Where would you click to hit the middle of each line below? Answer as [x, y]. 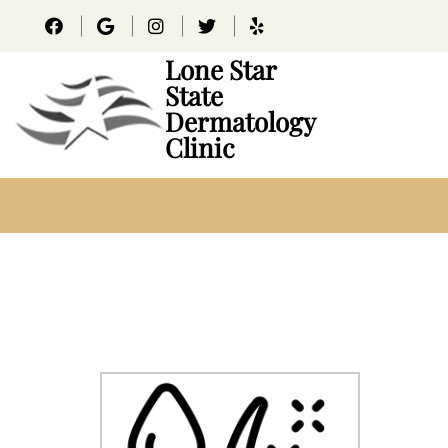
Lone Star [220, 69]
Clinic [200, 147]
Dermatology [240, 121]
